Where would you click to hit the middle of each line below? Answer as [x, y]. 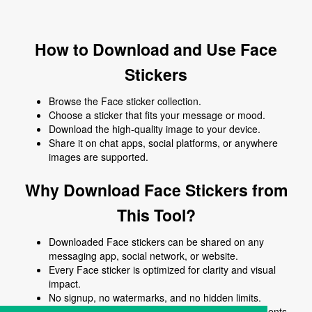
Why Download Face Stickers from [156, 190]
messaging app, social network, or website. [143, 256]
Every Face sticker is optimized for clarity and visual [162, 270]
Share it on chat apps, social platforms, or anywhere [163, 143]
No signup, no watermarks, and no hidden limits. [155, 297]
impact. [65, 283]
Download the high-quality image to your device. [155, 129]
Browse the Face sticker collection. [125, 101]
